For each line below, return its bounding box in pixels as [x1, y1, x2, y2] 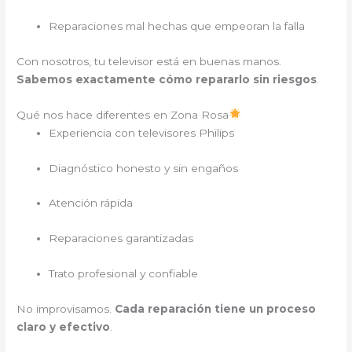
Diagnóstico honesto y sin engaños [49, 161, 239, 174]
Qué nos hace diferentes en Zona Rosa [16, 108, 229, 121]
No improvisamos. [16, 302, 115, 315]
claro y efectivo [16, 321, 111, 333]
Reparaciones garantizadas [49, 232, 194, 245]
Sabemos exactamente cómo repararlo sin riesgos [16, 72, 317, 86]
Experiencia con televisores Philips [49, 126, 235, 139]
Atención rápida [49, 196, 134, 210]
